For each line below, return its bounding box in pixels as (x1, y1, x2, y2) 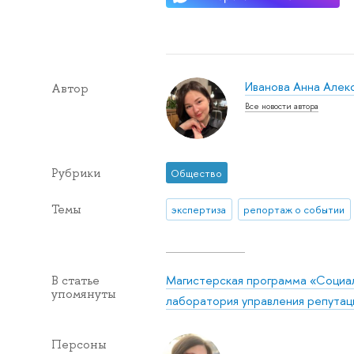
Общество (171, 165, 223, 180)
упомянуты (51, 285, 116, 302)
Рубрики (51, 164, 100, 181)
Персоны (51, 336, 107, 352)
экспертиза (171, 201, 227, 217)
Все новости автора (244, 100, 318, 111)
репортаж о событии (243, 201, 345, 217)
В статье (51, 272, 100, 288)
